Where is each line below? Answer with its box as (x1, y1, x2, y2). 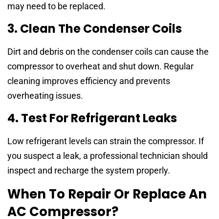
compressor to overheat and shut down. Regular (7, 61, 194, 72)
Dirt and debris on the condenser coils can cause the (7, 46, 209, 57)
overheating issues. (7, 90, 83, 101)
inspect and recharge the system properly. (7, 165, 170, 176)
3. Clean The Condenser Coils (7, 21, 182, 37)
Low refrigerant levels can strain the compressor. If (7, 136, 204, 147)
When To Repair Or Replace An (7, 185, 207, 203)
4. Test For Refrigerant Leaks (7, 110, 177, 127)
